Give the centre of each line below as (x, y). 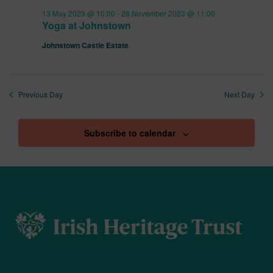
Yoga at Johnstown (87, 26)
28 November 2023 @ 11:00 (168, 13)
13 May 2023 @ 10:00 (79, 13)
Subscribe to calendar (130, 133)
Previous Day (41, 94)
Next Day (239, 94)
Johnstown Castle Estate (85, 45)
